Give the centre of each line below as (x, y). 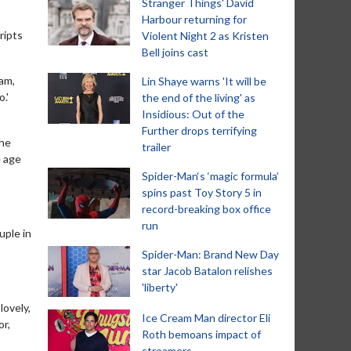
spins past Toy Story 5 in (202, 192)
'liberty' (160, 287)
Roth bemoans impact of (201, 334)
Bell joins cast (175, 52)
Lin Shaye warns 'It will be (204, 81)
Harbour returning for (194, 19)
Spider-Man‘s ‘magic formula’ (210, 176)
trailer (156, 147)
